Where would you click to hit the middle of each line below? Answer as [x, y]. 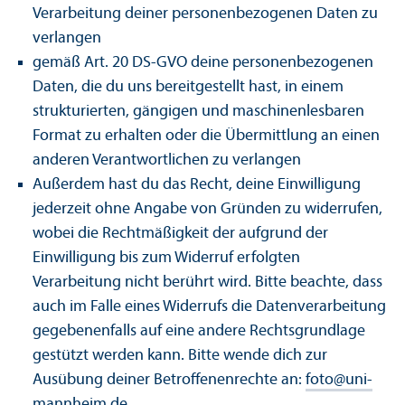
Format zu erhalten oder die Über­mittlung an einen [206, 137]
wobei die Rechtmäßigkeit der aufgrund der [180, 234]
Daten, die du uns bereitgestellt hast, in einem [188, 88]
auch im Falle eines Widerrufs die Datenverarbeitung [209, 307]
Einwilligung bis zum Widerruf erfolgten [166, 259]
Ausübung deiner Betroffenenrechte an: [169, 381]
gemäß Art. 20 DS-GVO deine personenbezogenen [203, 63]
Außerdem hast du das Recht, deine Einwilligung [197, 185]
